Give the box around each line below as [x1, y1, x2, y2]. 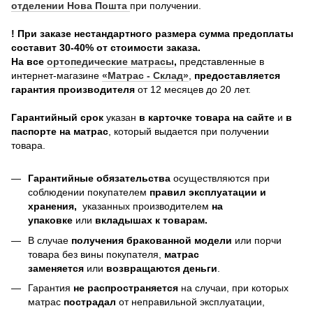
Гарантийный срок [11, 112, 106, 124]
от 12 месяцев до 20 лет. [138, 84, 251, 96]
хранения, [28, 201, 82, 212]
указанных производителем [82, 201, 209, 212]
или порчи [232, 234, 282, 246]
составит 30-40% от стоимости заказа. [11, 42, 201, 54]
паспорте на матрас [11, 126, 108, 138]
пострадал [61, 296, 116, 308]
